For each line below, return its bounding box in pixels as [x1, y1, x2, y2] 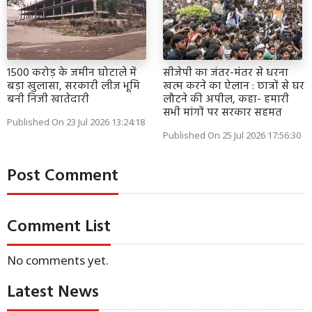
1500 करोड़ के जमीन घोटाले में [7, 63, 136, 82]
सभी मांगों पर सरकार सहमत [163, 103, 282, 122]
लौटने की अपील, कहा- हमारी [163, 90, 289, 109]
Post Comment [7, 162, 118, 189]
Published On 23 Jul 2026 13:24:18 [7, 115, 145, 128]
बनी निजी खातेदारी [7, 90, 89, 109]
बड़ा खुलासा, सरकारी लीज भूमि [7, 77, 140, 95]
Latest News [7, 279, 99, 306]
